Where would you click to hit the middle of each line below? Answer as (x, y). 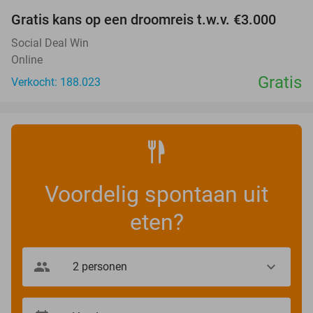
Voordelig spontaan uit (156, 194)
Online (27, 59)
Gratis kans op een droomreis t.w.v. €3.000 (144, 19)
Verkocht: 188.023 (56, 82)
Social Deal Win (50, 43)
